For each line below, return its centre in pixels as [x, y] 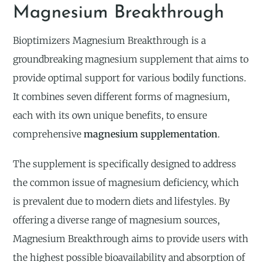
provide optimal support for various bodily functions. [130, 78]
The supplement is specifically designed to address [125, 164]
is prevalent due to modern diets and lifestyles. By [122, 201]
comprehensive [49, 134]
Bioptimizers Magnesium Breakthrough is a [110, 41]
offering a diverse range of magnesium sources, [117, 220]
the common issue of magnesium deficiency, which [126, 183]
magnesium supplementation [151, 134]
